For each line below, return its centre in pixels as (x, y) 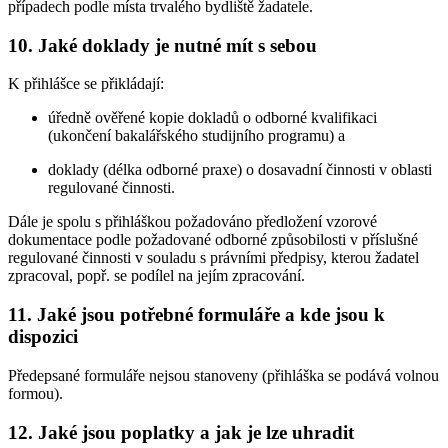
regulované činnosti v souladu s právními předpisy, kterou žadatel (213, 258)
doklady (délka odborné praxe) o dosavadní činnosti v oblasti (240, 170)
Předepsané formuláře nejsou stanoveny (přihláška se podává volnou (223, 375)
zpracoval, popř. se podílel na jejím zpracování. (156, 276)
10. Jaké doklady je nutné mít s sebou (162, 45)
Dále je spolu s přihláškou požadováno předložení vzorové (192, 222)
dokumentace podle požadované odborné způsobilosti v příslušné (213, 240)
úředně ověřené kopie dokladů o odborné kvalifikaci (212, 118)
